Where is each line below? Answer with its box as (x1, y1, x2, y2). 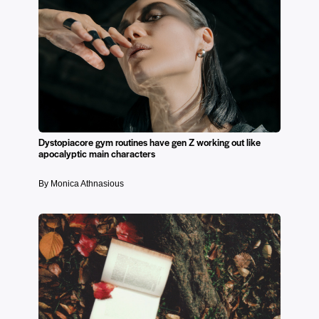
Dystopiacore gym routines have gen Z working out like (38, 135, 261, 150)
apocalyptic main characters (38, 147, 155, 161)
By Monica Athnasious (38, 179, 124, 189)
